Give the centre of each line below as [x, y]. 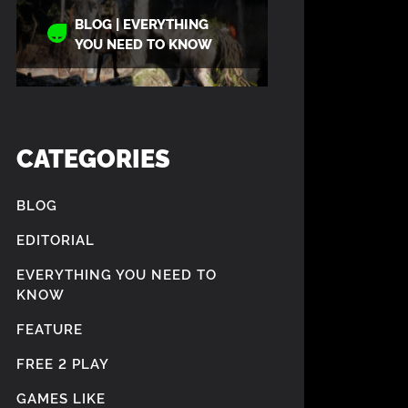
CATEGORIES [93, 158]
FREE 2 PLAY [63, 363]
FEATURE [50, 329]
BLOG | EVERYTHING [142, 24]
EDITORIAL [56, 240]
